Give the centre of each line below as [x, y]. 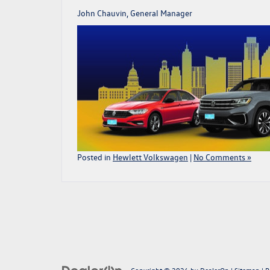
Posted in [95, 157]
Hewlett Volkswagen [150, 157]
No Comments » [222, 157]
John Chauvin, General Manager [135, 13]
